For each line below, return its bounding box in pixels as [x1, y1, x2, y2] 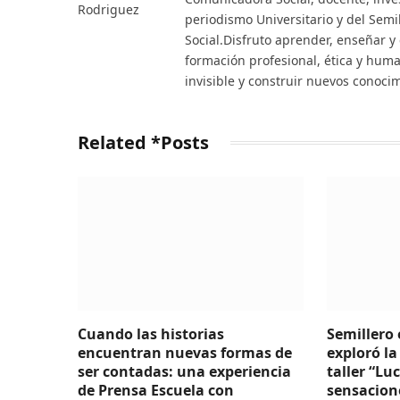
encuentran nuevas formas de [78, 343, 292, 363]
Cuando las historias [78, 324, 224, 345]
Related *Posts [78, 129, 209, 154]
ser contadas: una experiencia [78, 362, 291, 382]
